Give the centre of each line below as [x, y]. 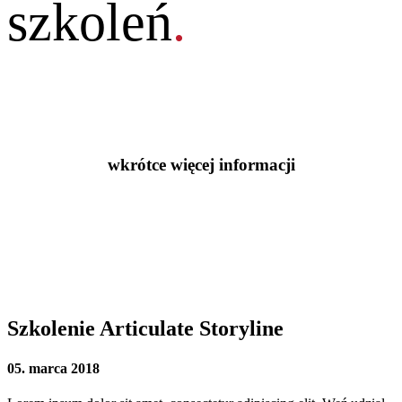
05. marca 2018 [53, 368]
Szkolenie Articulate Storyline [145, 329]
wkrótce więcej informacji [201, 165]
